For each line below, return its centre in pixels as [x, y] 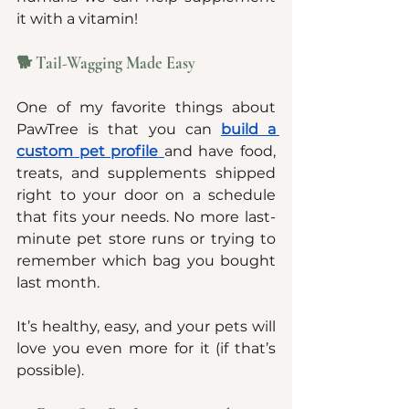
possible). [50, 370]
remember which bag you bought [146, 260]
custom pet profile [88, 151]
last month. [58, 282]
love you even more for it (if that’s [146, 348]
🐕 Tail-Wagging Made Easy [106, 63]
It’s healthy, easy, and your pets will [146, 326]
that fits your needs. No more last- [146, 216]
